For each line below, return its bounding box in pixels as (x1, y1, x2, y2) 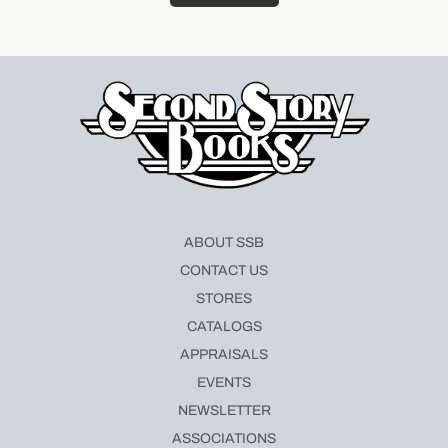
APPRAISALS (180, 346, 268, 362)
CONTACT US (180, 262, 268, 278)
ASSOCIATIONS (172, 430, 276, 446)
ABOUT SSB (184, 234, 264, 250)
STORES (196, 290, 252, 306)
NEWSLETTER (177, 402, 271, 418)
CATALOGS (186, 318, 262, 334)
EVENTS (197, 374, 251, 390)
